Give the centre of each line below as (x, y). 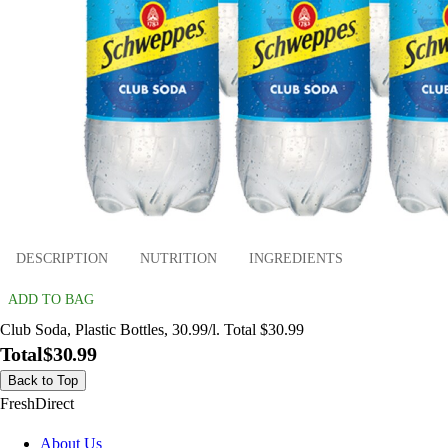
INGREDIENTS (296, 258)
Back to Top (43, 381)
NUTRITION (178, 258)
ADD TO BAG (51, 300)
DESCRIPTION (62, 258)
